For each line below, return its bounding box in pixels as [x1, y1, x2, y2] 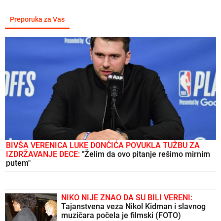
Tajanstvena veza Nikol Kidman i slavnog [61, 202, 206, 212]
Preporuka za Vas [10, 15, 65, 24]
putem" [6, 158, 31, 168]
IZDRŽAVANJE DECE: [6, 149, 80, 159]
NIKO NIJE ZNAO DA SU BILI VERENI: [61, 193, 192, 203]
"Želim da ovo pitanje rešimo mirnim [80, 149, 210, 159]
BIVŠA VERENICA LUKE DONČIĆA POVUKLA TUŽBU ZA [6, 141, 200, 150]
